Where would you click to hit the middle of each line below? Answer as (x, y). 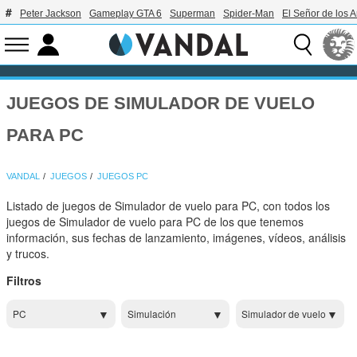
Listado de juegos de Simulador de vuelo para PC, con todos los (169, 206)
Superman (192, 14)
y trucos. (28, 254)
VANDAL (24, 177)
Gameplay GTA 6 (126, 14)
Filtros (24, 281)
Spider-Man (249, 14)
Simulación (151, 314)
